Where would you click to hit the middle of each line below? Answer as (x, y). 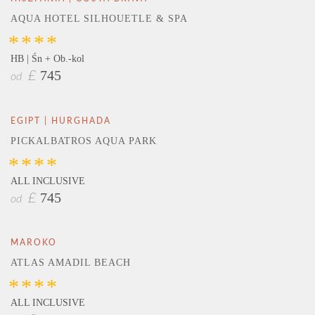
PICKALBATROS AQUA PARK (84, 141)
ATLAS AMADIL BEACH (71, 262)
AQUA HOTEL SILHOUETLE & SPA (99, 19)
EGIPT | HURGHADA (61, 121)
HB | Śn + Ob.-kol (47, 59)
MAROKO (34, 242)
